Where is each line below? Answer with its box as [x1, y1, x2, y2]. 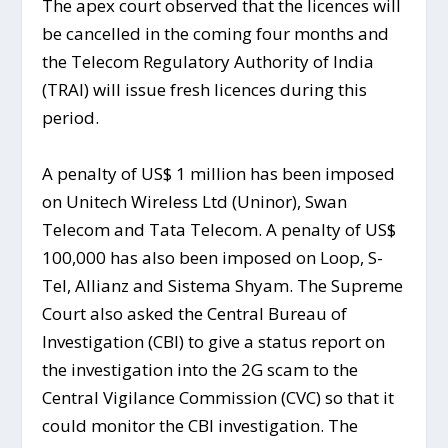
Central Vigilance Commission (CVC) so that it [42, 385, 395, 409]
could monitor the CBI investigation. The [42, 413, 359, 437]
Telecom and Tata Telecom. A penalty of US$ [42, 217, 397, 241]
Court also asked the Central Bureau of [42, 301, 348, 325]
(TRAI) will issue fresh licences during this [42, 78, 368, 102]
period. [42, 106, 100, 130]
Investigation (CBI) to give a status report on [42, 329, 386, 353]
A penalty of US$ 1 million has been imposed [42, 161, 396, 185]
